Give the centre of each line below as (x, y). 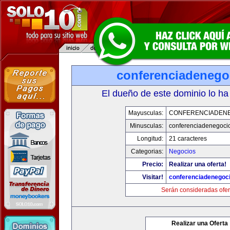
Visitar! (152, 177)
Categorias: (147, 151)
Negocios (182, 151)
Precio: (152, 164)
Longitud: (150, 139)
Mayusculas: (146, 113)
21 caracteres (188, 139)
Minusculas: (146, 126)
